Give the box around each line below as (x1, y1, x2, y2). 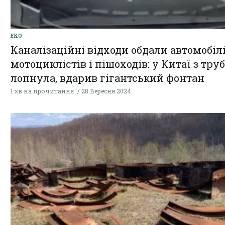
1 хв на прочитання (11, 87, 74, 95)
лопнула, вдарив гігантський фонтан (11, 71, 204, 85)
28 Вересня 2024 (81, 87, 131, 95)
